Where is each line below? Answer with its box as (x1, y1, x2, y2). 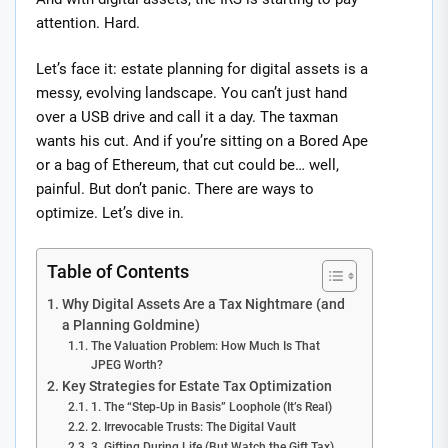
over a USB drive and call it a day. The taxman (36, 108, 338, 127)
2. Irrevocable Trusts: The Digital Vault (90, 419, 296, 434)
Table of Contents (47, 260, 189, 282)
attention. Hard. (36, 13, 140, 32)
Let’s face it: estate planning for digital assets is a (36, 60, 368, 79)
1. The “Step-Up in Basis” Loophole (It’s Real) (90, 399, 332, 414)
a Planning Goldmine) (61, 316, 200, 333)
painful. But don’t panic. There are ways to (36, 180, 314, 199)
